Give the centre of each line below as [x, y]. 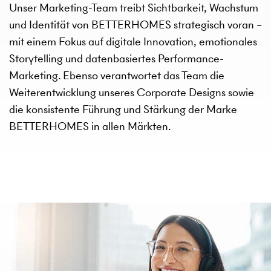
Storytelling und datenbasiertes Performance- [116, 58]
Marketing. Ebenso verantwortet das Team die [117, 75]
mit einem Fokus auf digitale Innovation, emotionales [133, 41]
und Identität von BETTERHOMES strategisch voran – [135, 24]
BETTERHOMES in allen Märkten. [90, 126]
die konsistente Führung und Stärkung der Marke [123, 109]
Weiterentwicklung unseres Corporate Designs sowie [132, 92]
